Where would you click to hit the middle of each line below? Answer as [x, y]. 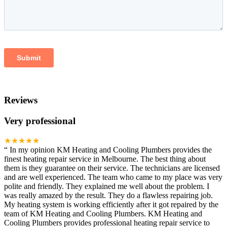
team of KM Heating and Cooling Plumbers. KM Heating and [103, 214]
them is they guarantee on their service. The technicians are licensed [112, 168]
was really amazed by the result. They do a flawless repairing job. [108, 196]
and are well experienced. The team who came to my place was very [113, 177]
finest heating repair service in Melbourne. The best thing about [105, 159]
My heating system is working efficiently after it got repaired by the [111, 205]
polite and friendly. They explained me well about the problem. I [107, 186]
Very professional [40, 121]
